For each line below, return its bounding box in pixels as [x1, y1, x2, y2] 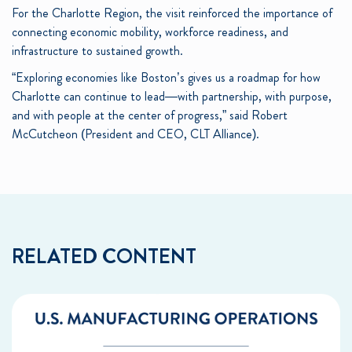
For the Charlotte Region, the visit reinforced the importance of [12, 3, 332, 22]
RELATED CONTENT [12, 241, 196, 271]
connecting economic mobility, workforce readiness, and [12, 22, 288, 41]
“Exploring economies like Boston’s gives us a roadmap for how [12, 68, 321, 86]
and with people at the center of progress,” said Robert [12, 105, 288, 124]
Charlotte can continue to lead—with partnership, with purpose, [12, 86, 332, 105]
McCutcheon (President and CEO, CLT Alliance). [12, 124, 259, 143]
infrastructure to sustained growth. [12, 41, 183, 60]
